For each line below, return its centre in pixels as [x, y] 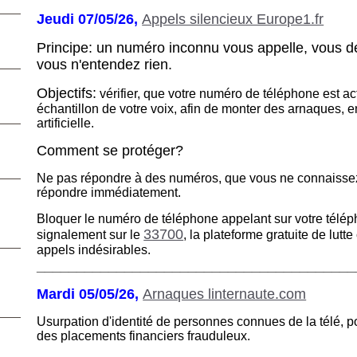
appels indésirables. [94, 249]
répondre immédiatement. [109, 192]
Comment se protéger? [110, 150]
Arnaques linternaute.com [225, 294]
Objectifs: [67, 93]
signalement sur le [90, 234]
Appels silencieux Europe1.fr [233, 19]
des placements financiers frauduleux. [145, 335]
